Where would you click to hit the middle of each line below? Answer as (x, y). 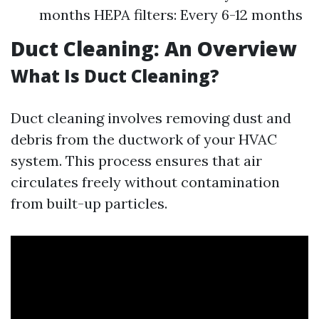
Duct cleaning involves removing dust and (151, 118)
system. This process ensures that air (136, 161)
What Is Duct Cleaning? (115, 76)
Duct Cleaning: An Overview (153, 48)
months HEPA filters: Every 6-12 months (171, 15)
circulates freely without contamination (145, 182)
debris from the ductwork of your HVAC (144, 139)
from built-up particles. (89, 203)
